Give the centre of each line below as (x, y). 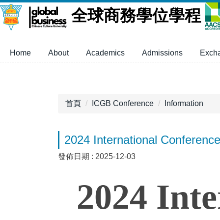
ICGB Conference (123, 104)
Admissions (162, 53)
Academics (105, 53)
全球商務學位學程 (138, 16)
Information (184, 104)
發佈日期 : (77, 157)
